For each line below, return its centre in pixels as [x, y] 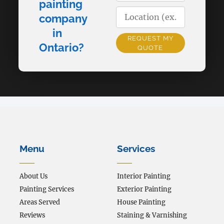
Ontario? [62, 47]
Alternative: [138, 58]
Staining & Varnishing [152, 215]
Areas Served [40, 202]
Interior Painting [144, 176]
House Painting [141, 202]
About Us [34, 176]
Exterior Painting [144, 189]
